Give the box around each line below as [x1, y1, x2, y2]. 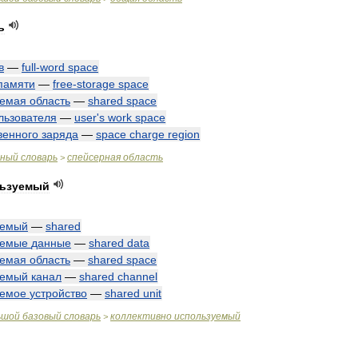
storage [77, 78, 115, 90]
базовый [22, 311, 62, 322]
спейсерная [67, 152, 121, 163]
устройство [30, 287, 87, 300]
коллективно [110, 311, 172, 322]
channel [117, 270, 157, 283]
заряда [42, 128, 78, 141]
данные [31, 237, 71, 249]
